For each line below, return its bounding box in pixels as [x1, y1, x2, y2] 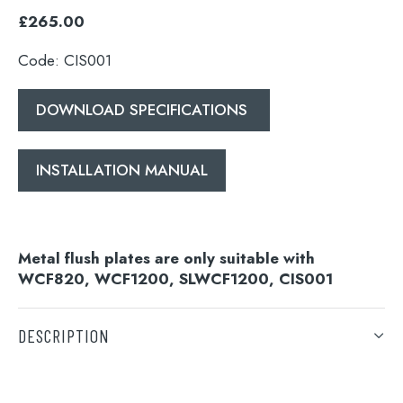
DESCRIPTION [18, 325, 110, 347]
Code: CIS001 [18, 49, 112, 72]
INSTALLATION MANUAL [36, 159, 208, 182]
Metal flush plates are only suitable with [18, 247, 315, 270]
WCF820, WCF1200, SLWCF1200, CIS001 [18, 268, 333, 291]
